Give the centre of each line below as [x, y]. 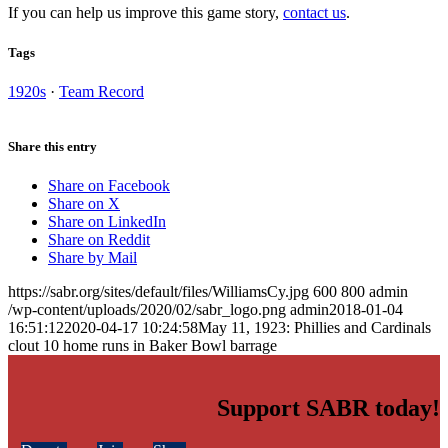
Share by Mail [92, 258]
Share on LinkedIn [107, 222]
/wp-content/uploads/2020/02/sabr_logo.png [147, 310]
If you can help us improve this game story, [145, 13]
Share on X [84, 204]
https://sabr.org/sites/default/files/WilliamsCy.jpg [158, 292]
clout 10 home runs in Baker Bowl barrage [142, 346]
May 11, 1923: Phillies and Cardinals [314, 328]
